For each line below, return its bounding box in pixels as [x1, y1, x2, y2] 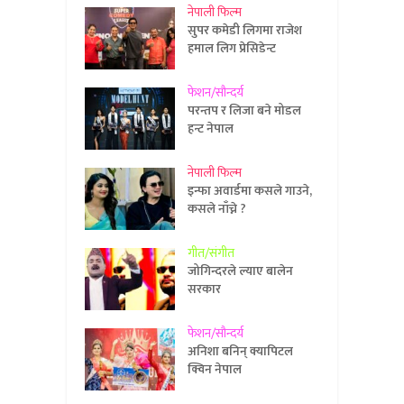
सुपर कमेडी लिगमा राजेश [188, 19, 303, 41]
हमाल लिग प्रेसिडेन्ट [188, 37, 277, 59]
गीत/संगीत [188, 242, 235, 263]
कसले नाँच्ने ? [188, 197, 247, 219]
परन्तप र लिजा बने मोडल [188, 99, 302, 121]
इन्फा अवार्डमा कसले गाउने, [188, 179, 313, 201]
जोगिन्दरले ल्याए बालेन [188, 260, 294, 281]
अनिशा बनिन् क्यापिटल [188, 340, 294, 362]
